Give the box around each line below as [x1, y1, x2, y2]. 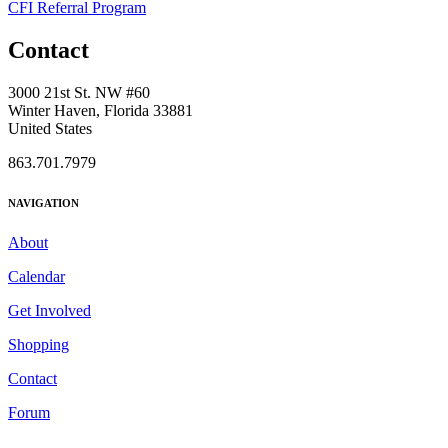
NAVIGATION [8, 197, 79, 210]
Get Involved [8, 302, 91, 320]
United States [8, 120, 92, 138]
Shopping [8, 336, 69, 354]
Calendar [8, 268, 65, 286]
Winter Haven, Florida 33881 [8, 102, 193, 120]
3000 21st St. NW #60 [8, 84, 150, 102]
